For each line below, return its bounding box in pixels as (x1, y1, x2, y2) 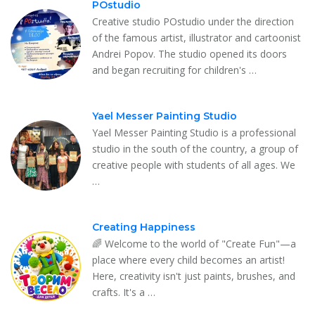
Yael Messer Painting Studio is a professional (92, 125, 296, 139)
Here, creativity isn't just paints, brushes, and (92, 269, 295, 283)
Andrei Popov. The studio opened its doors (92, 46, 287, 60)
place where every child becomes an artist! (92, 252, 285, 266)
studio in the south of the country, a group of (92, 141, 298, 155)
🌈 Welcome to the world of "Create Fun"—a (92, 236, 296, 250)
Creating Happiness (92, 220, 195, 233)
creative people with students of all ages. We (92, 157, 295, 172)
